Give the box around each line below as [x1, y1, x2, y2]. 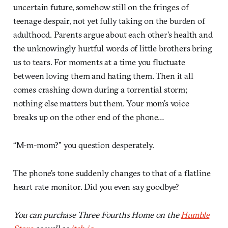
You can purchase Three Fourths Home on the [13, 209, 181, 220]
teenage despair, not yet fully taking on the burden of [13, 15, 205, 26]
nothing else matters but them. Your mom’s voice [13, 98, 189, 109]
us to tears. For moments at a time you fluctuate [13, 56, 185, 68]
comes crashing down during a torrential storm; [13, 84, 187, 95]
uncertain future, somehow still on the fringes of [13, 2, 189, 13]
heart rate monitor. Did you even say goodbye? [13, 181, 180, 192]
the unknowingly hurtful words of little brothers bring [13, 43, 212, 54]
